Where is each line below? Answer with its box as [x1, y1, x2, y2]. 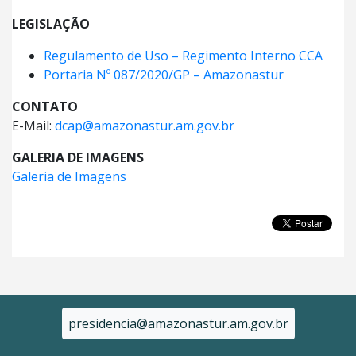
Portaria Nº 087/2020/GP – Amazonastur [44, 66, 284, 84]
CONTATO [12, 98, 78, 116]
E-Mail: [12, 117, 55, 135]
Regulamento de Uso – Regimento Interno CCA [44, 47, 323, 65]
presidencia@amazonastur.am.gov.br [68, 315, 288, 333]
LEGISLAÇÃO [12, 15, 90, 33]
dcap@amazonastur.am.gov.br [55, 117, 234, 135]
